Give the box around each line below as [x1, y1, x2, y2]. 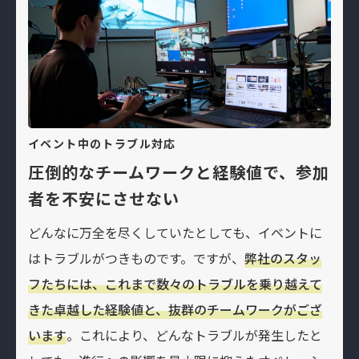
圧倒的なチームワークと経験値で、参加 [28, 159, 329, 184]
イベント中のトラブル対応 [28, 135, 176, 151]
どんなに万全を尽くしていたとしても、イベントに [28, 222, 322, 242]
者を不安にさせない [28, 186, 179, 210]
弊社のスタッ [244, 248, 321, 268]
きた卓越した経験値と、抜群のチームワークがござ [28, 299, 322, 319]
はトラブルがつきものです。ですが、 [28, 248, 244, 268]
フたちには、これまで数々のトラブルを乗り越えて [28, 273, 322, 293]
